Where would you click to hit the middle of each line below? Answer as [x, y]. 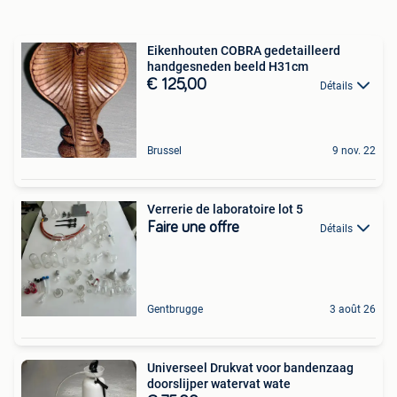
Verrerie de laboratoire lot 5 [225, 209]
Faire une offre [193, 227]
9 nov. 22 [354, 150]
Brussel [164, 150]
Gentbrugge [175, 309]
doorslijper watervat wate [219, 383]
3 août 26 [353, 309]
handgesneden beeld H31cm [228, 66]
